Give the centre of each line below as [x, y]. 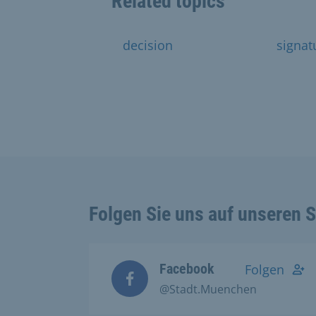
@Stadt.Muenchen [208, 289]
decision [148, 45]
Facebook [187, 268]
